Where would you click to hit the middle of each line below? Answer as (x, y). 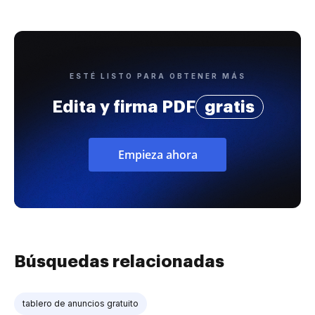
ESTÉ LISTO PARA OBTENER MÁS (157, 76)
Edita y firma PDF (123, 107)
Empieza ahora (157, 154)
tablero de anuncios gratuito (81, 303)
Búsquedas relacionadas (119, 261)
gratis (229, 107)
